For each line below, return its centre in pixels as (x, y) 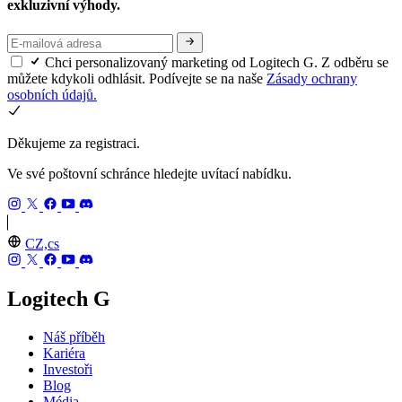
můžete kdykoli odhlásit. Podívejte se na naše (137, 78)
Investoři (68, 370)
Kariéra (64, 354)
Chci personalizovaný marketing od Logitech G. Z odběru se (217, 62)
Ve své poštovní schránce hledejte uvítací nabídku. (149, 173)
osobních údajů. (52, 94)
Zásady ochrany (312, 78)
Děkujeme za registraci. (74, 143)
